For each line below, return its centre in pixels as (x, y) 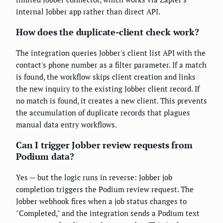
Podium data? (45, 156)
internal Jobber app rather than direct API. (88, 11)
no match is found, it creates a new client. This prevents (111, 100)
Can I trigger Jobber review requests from (104, 145)
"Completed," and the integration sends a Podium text (108, 213)
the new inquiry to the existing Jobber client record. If (108, 88)
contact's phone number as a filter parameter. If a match (111, 64)
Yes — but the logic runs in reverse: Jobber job (94, 177)
